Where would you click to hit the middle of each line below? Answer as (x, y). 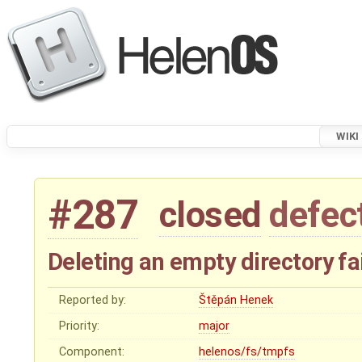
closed (210, 215)
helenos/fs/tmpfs (247, 352)
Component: (92, 352)
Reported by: (93, 301)
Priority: (80, 326)
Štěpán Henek (236, 301)
